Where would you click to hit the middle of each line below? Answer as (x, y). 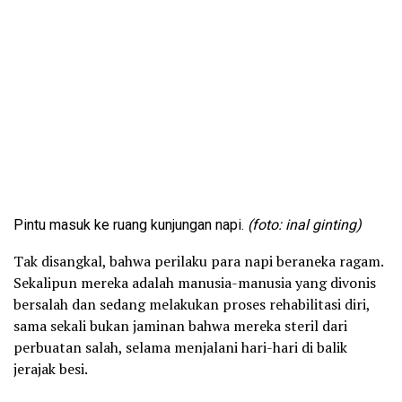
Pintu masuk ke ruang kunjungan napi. (131, 224)
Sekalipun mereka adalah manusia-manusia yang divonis (195, 282)
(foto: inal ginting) (305, 224)
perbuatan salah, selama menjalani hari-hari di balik (180, 347)
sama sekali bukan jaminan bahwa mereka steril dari (180, 325)
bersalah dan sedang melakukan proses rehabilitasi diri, (192, 304)
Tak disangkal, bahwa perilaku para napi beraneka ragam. (198, 261)
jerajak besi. (51, 368)
